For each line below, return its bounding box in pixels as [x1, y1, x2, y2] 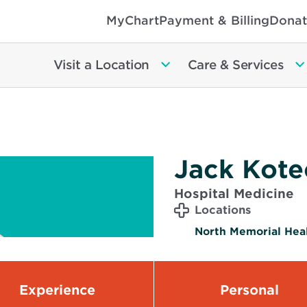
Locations [195, 203, 251, 217]
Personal [220, 282, 280, 299]
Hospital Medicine [174, 186, 294, 201]
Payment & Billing [159, 13, 269, 28]
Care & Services [187, 58, 284, 73]
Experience [19, 282, 96, 299]
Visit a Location [53, 58, 149, 73]
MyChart [106, 13, 159, 28]
